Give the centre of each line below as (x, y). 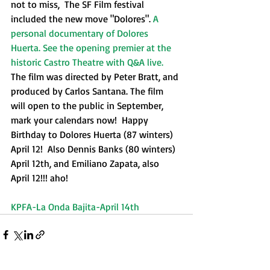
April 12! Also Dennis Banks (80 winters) (94, 149)
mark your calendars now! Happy (81, 120)
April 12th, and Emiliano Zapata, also (86, 163)
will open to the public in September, (88, 105)
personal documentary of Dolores (81, 33)
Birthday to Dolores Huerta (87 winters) (93, 134)
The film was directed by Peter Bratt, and (96, 77)
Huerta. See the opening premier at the (92, 48)
